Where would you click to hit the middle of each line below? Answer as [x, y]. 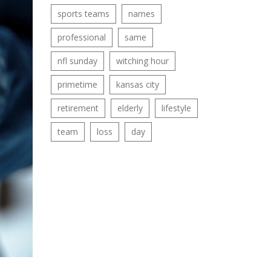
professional [81, 37]
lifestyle [176, 108]
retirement [78, 108]
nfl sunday [77, 61]
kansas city [137, 84]
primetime [77, 84]
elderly [130, 108]
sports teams [83, 14]
